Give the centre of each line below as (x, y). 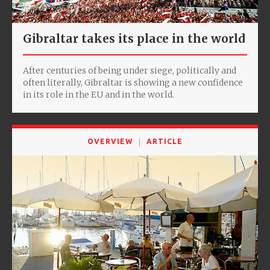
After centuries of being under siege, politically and (130, 71)
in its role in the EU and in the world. (99, 95)
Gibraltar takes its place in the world (134, 39)
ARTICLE (165, 142)
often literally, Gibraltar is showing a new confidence (133, 83)
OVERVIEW (110, 142)
